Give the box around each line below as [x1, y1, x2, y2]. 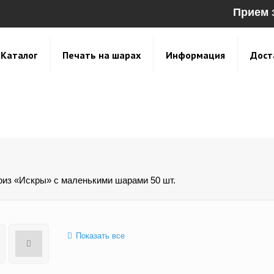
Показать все [75, 231, 125, 241]
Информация [166, 49, 225, 61]
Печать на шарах [62, 49, 141, 61]
